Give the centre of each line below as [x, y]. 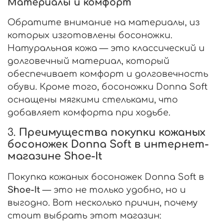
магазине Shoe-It [55, 156]
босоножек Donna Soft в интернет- [108, 144]
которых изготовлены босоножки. [90, 35]
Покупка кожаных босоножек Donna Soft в [106, 177]
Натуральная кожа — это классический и [106, 48]
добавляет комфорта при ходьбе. [89, 112]
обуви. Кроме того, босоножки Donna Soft [108, 86]
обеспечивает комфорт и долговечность [108, 74]
